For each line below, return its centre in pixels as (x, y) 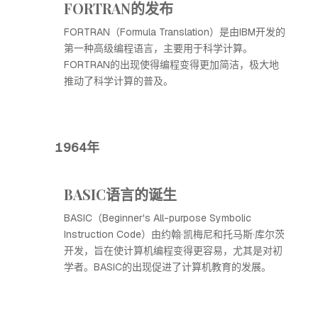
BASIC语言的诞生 (120, 194)
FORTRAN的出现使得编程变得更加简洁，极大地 (171, 65)
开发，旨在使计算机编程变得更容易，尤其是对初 (173, 251)
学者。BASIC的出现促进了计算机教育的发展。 (168, 267)
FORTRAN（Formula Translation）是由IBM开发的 (175, 32)
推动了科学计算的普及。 (119, 81)
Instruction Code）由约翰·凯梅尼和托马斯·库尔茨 (174, 234)
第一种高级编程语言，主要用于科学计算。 (158, 48)
